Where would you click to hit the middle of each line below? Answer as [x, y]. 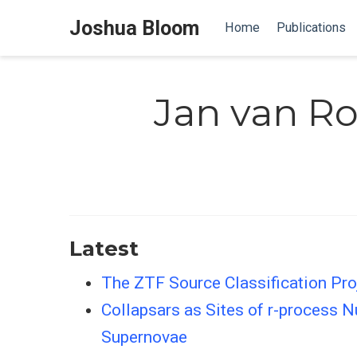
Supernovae [144, 337]
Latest [104, 248]
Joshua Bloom [134, 28]
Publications [311, 27]
